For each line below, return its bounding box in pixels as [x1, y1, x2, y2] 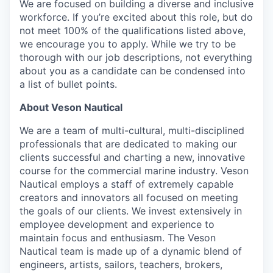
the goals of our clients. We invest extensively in [19, 204, 242, 217]
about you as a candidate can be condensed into [19, 64, 246, 77]
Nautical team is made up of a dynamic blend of [19, 244, 242, 257]
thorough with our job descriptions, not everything [19, 51, 252, 63]
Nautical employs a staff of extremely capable [19, 177, 233, 190]
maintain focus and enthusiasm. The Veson [19, 231, 216, 244]
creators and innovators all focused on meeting [19, 191, 238, 204]
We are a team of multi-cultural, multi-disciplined [19, 124, 244, 136]
